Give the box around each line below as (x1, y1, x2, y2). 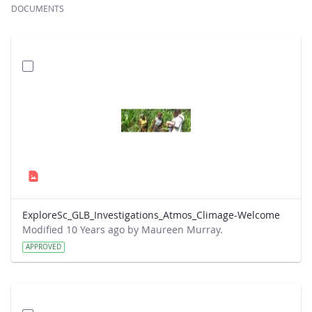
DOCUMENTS (11, 3, 64, 14)
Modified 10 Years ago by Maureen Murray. (22, 223, 223, 236)
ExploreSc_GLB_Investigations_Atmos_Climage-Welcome (22, 208, 280, 221)
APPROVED (26, 242, 61, 251)
